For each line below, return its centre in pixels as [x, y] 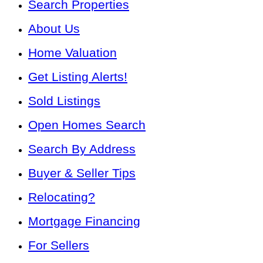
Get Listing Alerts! [78, 77]
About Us [54, 29]
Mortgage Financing [84, 221]
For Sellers [59, 245]
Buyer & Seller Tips [82, 173]
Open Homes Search [87, 125]
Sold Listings [64, 101]
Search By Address [82, 149]
